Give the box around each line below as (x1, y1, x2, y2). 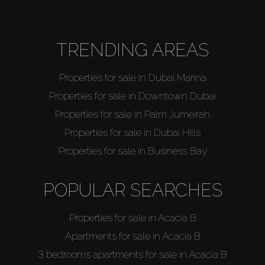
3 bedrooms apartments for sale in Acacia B (38, 248, 227, 260)
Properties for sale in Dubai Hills (64, 126, 201, 138)
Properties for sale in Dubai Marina (59, 71, 206, 83)
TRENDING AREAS (56, 39, 209, 60)
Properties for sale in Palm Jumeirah (55, 108, 210, 120)
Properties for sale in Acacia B (69, 211, 196, 224)
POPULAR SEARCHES (43, 179, 222, 201)
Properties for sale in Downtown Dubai (49, 89, 216, 102)
